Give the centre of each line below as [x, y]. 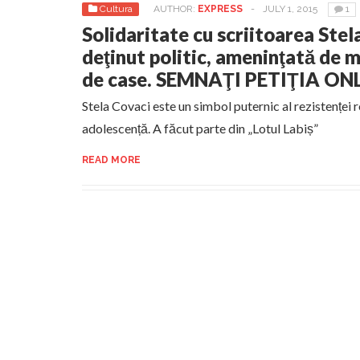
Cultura [116, 9]
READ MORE [111, 160]
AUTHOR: [176, 9]
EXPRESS [220, 9]
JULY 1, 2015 [290, 9]
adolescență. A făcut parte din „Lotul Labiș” [200, 128]
